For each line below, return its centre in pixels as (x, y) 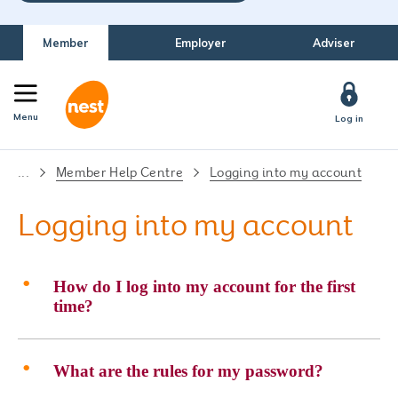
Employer (200, 43)
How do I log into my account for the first (204, 287)
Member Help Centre (119, 172)
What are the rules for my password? (188, 371)
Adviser (334, 43)
